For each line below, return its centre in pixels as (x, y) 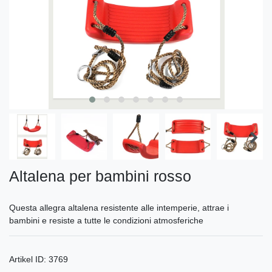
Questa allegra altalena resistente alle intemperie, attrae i (119, 207)
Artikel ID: (29, 259)
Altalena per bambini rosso (100, 176)
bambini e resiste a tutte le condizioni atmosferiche (106, 220)
